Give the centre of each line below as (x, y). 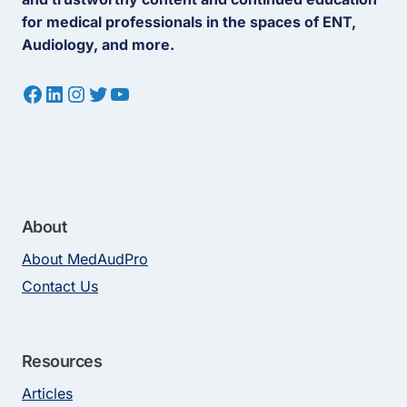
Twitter (123, 93)
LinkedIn (86, 93)
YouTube (153, 93)
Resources (62, 361)
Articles (47, 393)
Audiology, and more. (98, 45)
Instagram (115, 93)
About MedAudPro (85, 259)
